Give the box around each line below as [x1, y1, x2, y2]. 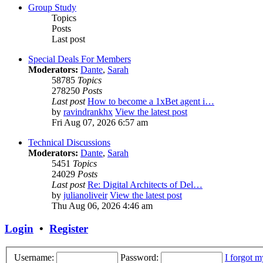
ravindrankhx [63, 107, 113, 117]
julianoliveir [63, 190, 107, 201]
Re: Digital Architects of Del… [87, 180, 203, 190]
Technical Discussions [28, 137, 110, 148]
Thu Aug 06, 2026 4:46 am [52, 201, 153, 211]
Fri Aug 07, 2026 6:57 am [52, 117, 148, 128]
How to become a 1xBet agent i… [87, 96, 214, 107]
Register [49, 222, 88, 235]
